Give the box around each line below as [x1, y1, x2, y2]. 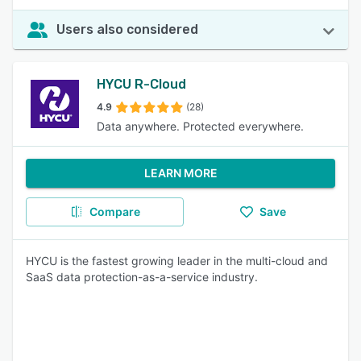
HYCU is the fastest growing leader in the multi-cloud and [26, 254, 328, 268]
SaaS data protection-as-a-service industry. [26, 270, 258, 284]
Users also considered [56, 22, 198, 37]
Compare [89, 205, 140, 218]
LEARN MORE [143, 166, 218, 180]
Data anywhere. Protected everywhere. [97, 119, 304, 133]
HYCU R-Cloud [97, 77, 186, 92]
